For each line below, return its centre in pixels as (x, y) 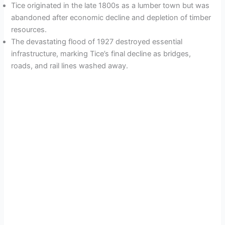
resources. (29, 30)
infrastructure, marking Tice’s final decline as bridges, (101, 54)
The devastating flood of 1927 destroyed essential (97, 42)
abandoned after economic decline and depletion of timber (111, 18)
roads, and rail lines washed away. (70, 66)
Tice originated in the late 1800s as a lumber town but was (110, 6)
